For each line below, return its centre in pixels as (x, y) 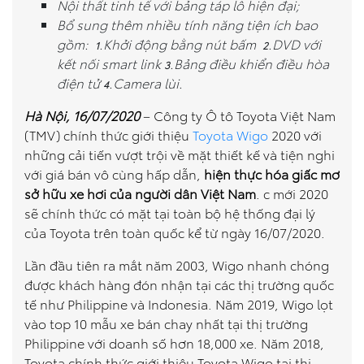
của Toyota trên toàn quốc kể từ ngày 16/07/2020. (175, 232)
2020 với (295, 134)
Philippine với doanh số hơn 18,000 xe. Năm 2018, (174, 342)
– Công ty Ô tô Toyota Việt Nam (238, 115)
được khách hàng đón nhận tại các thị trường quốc (179, 284)
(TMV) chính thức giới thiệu (108, 134)
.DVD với (295, 43)
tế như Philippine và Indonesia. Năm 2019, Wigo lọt (179, 303)
